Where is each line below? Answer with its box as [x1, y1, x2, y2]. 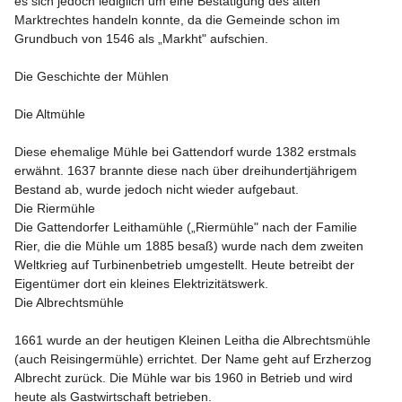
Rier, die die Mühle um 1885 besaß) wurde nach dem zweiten [14, 239, 367, 253]
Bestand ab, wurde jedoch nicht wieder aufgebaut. [14, 182, 299, 197]
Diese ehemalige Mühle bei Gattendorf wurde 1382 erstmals [14, 144, 360, 159]
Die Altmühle [14, 107, 85, 121]
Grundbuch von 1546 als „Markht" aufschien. [14, 31, 268, 46]
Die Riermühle [14, 201, 95, 215]
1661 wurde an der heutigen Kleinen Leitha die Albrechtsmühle [14, 333, 374, 347]
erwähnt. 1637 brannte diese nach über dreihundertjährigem [14, 163, 361, 178]
